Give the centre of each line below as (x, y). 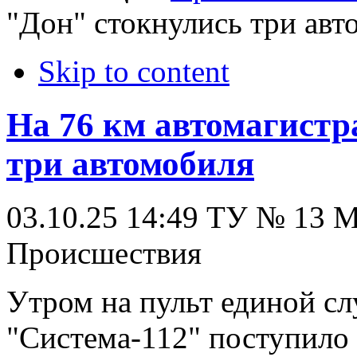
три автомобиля (130, 163)
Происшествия (104, 253)
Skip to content (134, 71)
